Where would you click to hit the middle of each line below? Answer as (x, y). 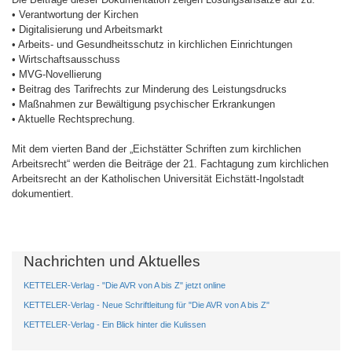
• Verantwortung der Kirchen (75, 14)
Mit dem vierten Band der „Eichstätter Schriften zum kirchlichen (156, 148)
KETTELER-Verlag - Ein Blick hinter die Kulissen (115, 324)
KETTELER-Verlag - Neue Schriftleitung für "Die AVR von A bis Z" (147, 304)
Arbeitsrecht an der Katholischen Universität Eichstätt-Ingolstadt (158, 178)
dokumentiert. (43, 193)
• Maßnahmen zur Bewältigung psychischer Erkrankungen (143, 104)
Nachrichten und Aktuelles (112, 261)
